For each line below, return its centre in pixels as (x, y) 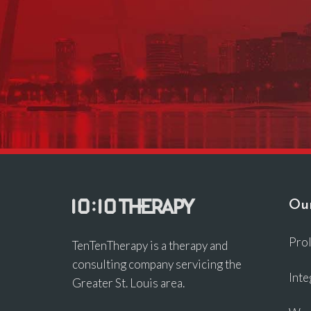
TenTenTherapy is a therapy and (150, 245)
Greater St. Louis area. (128, 283)
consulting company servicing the (157, 264)
